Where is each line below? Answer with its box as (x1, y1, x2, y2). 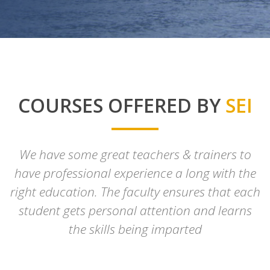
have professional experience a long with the (14, 165, 256, 181)
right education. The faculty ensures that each (10, 183, 260, 200)
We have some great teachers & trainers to (19, 146, 251, 163)
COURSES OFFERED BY (17, 92, 225, 118)
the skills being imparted (68, 221, 202, 237)
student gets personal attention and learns (18, 202, 252, 219)
